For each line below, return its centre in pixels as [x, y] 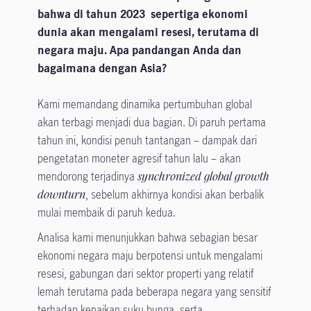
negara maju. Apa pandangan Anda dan [139, 50]
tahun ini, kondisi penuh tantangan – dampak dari [147, 141]
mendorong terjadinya [87, 177]
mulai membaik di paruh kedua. [106, 213]
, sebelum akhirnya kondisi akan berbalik [174, 195]
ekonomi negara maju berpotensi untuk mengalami [150, 256]
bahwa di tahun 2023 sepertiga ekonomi [142, 14]
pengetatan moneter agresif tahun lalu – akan [139, 159]
